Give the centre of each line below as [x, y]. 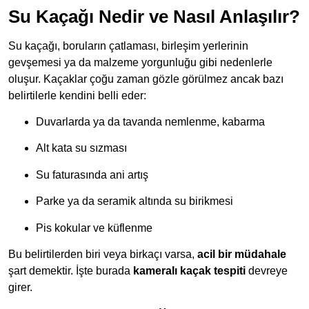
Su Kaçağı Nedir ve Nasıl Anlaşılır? [154, 16]
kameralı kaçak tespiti [189, 270]
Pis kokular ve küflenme [94, 228]
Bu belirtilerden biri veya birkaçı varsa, [103, 254]
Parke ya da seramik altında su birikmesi [134, 201]
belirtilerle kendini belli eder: [77, 95]
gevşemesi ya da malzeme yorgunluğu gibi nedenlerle [140, 62]
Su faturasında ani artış [92, 175]
